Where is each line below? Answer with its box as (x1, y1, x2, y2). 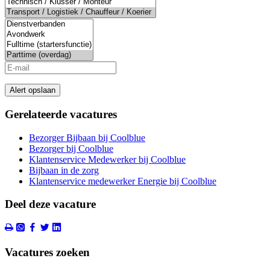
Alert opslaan (10, 86, 55, 95)
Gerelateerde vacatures (5, 107, 117, 121)
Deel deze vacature (5, 198, 96, 211)
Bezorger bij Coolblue (29, 143, 113, 154)
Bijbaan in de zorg (29, 165, 99, 175)
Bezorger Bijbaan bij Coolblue (29, 132, 145, 143)
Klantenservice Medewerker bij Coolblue (29, 154, 186, 165)
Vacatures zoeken (5, 245, 90, 259)
